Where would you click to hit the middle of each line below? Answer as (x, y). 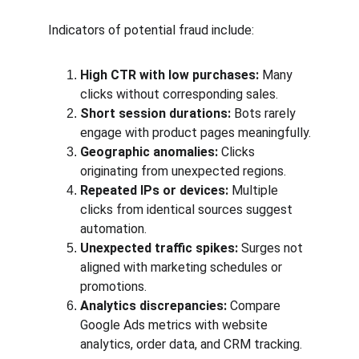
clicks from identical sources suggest (188, 210)
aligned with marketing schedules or (183, 267)
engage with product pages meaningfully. (196, 133)
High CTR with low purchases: (169, 75)
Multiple (255, 190)
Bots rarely (265, 113)
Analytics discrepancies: (153, 306)
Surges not (272, 248)
